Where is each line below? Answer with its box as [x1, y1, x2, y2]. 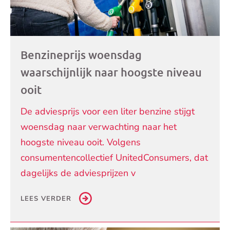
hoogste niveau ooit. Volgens [21, 136, 141, 148]
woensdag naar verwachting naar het [21, 120, 177, 133]
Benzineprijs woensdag [21, 47, 142, 62]
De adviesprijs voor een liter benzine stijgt [21, 105, 195, 118]
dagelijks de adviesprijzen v [21, 166, 136, 179]
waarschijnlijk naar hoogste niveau [21, 65, 202, 79]
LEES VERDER [21, 194, 71, 203]
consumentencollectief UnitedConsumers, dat [21, 151, 208, 164]
